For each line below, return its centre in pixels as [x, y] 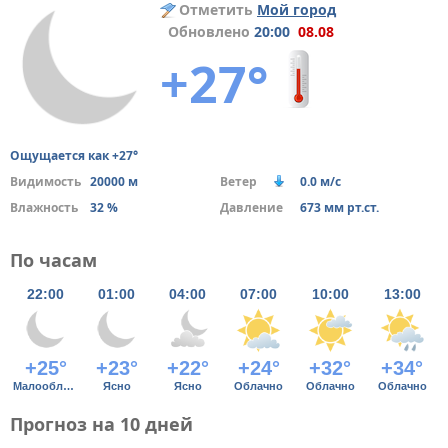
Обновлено [207, 31]
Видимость [45, 181]
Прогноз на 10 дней [101, 424]
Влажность [44, 207]
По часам [53, 260]
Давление [251, 207]
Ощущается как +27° [74, 155]
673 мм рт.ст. [339, 207]
